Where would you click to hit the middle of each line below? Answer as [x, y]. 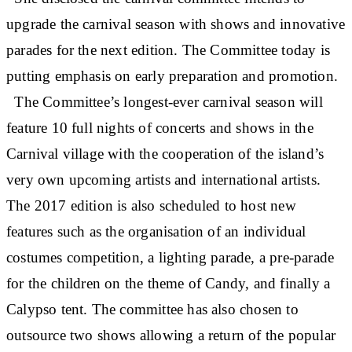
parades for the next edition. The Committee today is [168, 49]
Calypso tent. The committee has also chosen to [152, 309]
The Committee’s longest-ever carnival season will [165, 101]
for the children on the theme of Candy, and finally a [169, 283]
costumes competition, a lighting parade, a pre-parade [170, 257]
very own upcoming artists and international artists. [168, 179]
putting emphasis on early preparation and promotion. [172, 75]
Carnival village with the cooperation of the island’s [165, 153]
